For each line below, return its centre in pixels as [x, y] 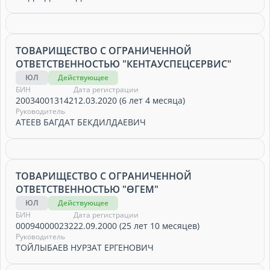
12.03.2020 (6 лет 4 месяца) [129, 100]
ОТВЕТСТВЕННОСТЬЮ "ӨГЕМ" [87, 189]
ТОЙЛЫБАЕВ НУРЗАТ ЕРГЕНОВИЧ [85, 247]
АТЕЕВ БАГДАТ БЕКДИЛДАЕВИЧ [81, 122]
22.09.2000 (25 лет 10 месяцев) [137, 226]
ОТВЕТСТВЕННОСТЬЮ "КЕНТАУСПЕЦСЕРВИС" [124, 64]
